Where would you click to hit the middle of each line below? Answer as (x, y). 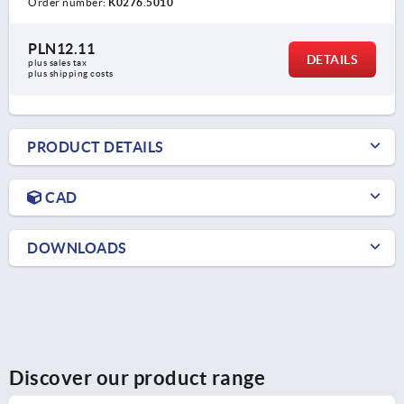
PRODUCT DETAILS (96, 147)
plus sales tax (59, 63)
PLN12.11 (61, 49)
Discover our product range (137, 378)
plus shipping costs (71, 74)
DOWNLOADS (77, 248)
